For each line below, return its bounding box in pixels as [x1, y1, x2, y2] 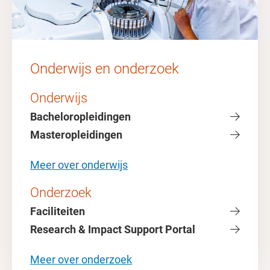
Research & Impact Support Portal [30, 223, 195, 236]
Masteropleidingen [30, 128, 122, 141]
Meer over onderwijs [30, 159, 128, 171]
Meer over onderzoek [30, 253, 132, 266]
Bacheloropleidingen [30, 110, 131, 123]
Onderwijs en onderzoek [30, 60, 179, 77]
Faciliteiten [30, 205, 85, 218]
